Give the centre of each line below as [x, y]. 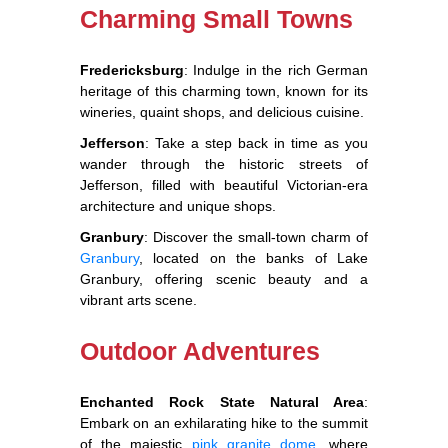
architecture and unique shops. [178, 206]
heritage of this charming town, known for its [224, 91]
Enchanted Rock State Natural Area [222, 402]
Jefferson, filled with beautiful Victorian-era [224, 185]
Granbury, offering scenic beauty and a [224, 279]
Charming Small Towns [216, 19]
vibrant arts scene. [138, 300]
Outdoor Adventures [200, 351]
